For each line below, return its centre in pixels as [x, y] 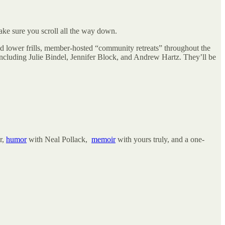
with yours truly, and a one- [160, 139]
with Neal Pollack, [59, 139]
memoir [103, 139]
